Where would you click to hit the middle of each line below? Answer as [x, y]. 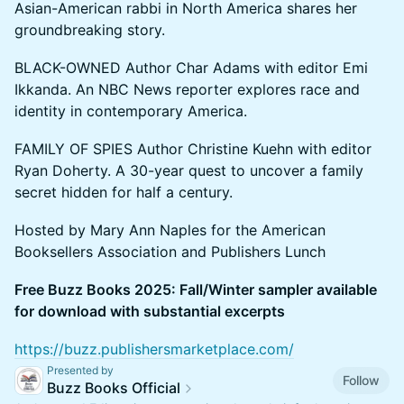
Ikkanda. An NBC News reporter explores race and [187, 89]
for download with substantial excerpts [150, 311]
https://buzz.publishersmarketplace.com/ [154, 349]
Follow [361, 380]
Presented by [80, 370]
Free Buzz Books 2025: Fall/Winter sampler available [196, 289]
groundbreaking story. [90, 29]
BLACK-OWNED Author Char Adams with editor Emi [191, 67]
